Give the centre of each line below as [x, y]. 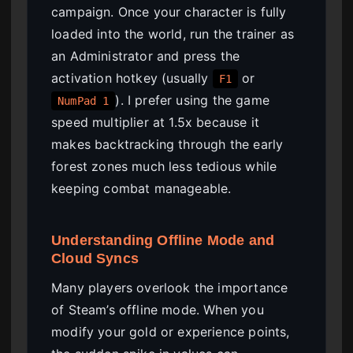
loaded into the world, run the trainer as [173, 33]
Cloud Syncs [95, 258]
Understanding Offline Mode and [163, 240]
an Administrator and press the [146, 56]
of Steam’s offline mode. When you [158, 310]
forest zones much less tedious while [164, 166]
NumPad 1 [84, 100]
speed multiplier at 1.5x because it [156, 122]
